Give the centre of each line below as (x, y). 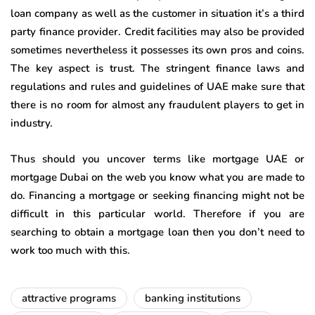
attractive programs (69, 298)
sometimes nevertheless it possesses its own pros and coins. (157, 50)
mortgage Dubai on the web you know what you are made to (157, 178)
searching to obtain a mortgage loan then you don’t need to (157, 232)
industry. (32, 123)
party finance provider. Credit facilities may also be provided (157, 32)
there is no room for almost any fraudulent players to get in (157, 105)
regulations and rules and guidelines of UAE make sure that (157, 87)
